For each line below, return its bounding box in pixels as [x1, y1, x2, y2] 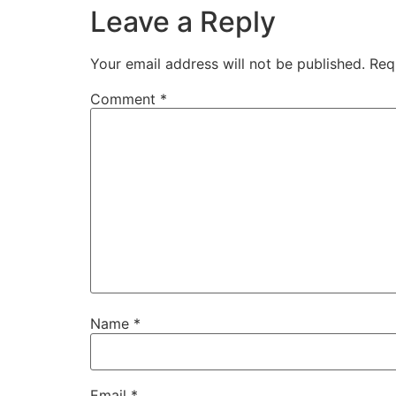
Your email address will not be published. [90, 54, 365, 72]
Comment [90, 89, 160, 108]
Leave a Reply [90, 4, 276, 39]
